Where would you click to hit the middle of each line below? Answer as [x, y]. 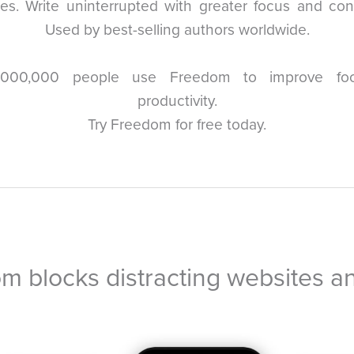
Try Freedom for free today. [177, 124]
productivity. [177, 100]
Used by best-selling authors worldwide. [177, 29]
